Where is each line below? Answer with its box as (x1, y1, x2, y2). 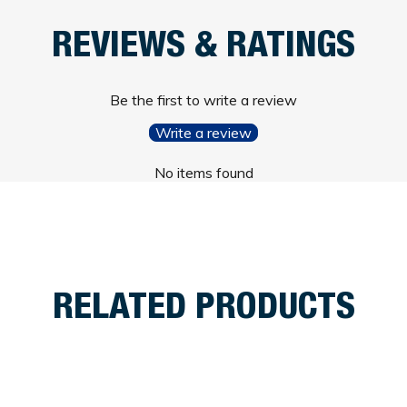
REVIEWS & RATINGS (52, 29, 355, 66)
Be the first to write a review (110, 90, 297, 109)
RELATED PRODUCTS (52, 291, 355, 328)
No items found (154, 163, 253, 182)
